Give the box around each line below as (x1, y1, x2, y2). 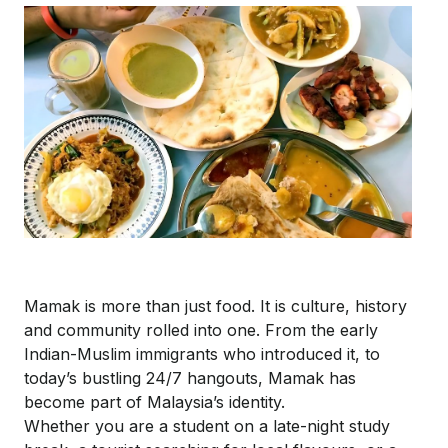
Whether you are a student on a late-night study (24, 416, 390, 437)
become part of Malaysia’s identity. (24, 392, 285, 413)
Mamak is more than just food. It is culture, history (24, 296, 407, 317)
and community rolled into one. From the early (24, 320, 378, 341)
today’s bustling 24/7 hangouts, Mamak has (24, 368, 356, 389)
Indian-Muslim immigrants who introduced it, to (24, 344, 380, 365)
